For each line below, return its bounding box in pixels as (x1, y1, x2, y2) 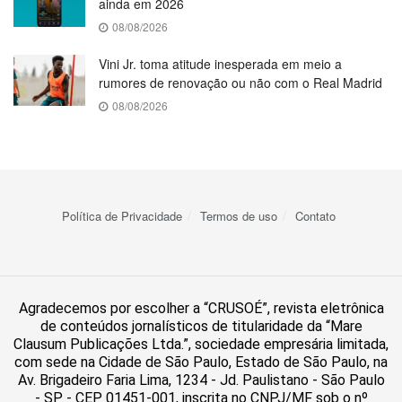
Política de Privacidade (61, 207, 182, 225)
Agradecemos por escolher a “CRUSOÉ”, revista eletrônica (18, 300, 384, 318)
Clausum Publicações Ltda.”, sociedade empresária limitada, (13, 336, 389, 354)
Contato (294, 207, 336, 225)
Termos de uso (199, 207, 277, 225)
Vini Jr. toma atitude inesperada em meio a (99, 55, 342, 74)
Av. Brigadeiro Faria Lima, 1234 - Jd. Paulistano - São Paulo (17, 371, 385, 389)
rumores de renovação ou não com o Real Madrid (99, 74, 382, 92)
